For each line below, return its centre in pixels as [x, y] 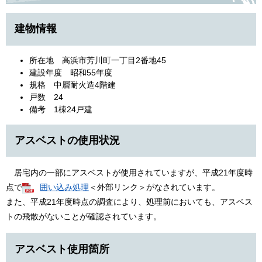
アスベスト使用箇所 [62, 249]
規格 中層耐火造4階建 [73, 85]
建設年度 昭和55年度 [71, 72]
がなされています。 [183, 187]
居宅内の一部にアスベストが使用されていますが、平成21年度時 [129, 173]
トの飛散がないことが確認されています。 [84, 217]
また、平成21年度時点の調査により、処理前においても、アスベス [129, 202]
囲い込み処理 [64, 187]
